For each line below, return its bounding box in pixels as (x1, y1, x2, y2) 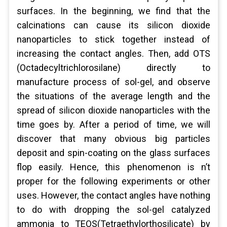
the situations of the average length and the (16, 91, 211, 101)
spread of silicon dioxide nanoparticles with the (16, 105, 211, 116)
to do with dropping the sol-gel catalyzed (16, 204, 211, 215)
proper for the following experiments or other (16, 176, 211, 186)
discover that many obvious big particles (16, 133, 211, 144)
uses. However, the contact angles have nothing (16, 190, 211, 201)
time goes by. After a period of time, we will (16, 119, 211, 130)
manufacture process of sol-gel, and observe (16, 77, 211, 87)
